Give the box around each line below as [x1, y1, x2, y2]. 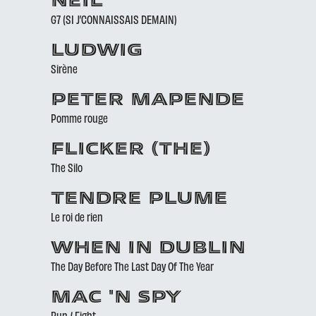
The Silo [51, 160, 83, 174]
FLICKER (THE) [51, 142, 211, 159]
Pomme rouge [51, 111, 108, 125]
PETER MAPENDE [51, 92, 245, 109]
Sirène [51, 61, 78, 75]
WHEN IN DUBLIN [51, 241, 245, 257]
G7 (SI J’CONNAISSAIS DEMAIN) [51, 12, 177, 26]
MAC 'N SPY [51, 290, 182, 307]
